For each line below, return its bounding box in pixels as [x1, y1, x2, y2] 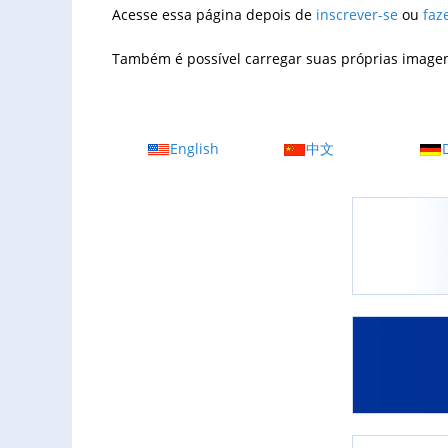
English [170, 139, 219, 159]
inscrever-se [316, 5, 398, 25]
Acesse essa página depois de [112, 5, 316, 25]
